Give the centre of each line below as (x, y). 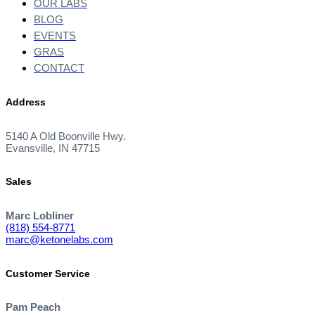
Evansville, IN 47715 (53, 148)
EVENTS (55, 35)
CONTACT (59, 67)
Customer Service (48, 273)
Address (26, 102)
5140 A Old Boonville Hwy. (66, 136)
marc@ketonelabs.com (59, 239)
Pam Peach (33, 307)
